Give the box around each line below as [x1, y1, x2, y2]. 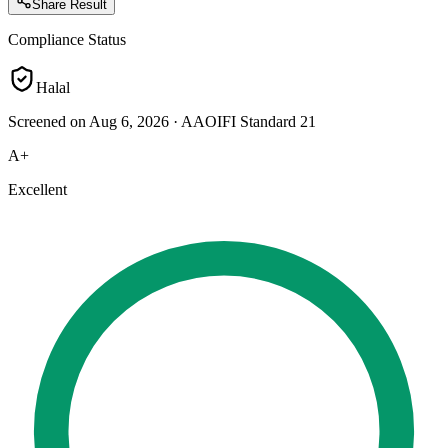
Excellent [8, 180, 67, 198]
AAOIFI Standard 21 [181, 112, 316, 130]
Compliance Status [8, 30, 126, 48]
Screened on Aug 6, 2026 [8, 112, 169, 130]
